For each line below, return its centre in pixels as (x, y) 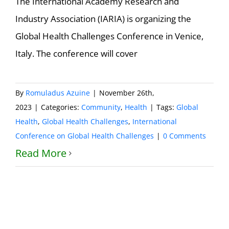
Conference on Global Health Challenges (85, 136)
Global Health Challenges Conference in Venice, (109, 36)
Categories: (61, 107)
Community (101, 107)
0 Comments (185, 136)
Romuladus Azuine (58, 93)
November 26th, (127, 93)
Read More (41, 153)
